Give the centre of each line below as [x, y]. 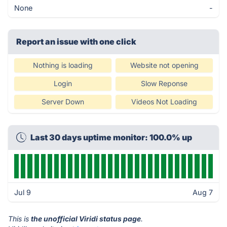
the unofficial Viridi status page [86, 219]
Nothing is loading [63, 65]
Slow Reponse [164, 83]
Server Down [63, 102]
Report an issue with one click [76, 42]
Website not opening [164, 65]
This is [20, 219]
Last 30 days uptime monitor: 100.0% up [111, 137]
